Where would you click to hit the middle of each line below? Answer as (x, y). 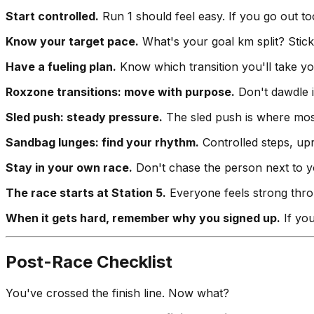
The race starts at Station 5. (86, 192)
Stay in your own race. (69, 167)
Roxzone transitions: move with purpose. (120, 91)
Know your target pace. (72, 41)
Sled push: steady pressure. (84, 117)
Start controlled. (52, 16)
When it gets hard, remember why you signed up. (143, 218)
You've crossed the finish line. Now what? (117, 293)
